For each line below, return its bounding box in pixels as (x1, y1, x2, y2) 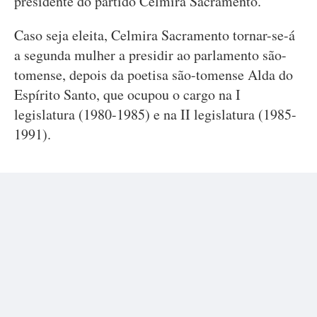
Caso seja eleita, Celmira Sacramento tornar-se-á (14, 25, 295, 45)
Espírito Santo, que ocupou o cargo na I (14, 85, 241, 104)
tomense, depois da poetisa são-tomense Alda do (14, 65, 293, 84)
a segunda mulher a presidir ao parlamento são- (14, 45, 287, 64)
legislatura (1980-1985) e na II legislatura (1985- (14, 105, 296, 124)
